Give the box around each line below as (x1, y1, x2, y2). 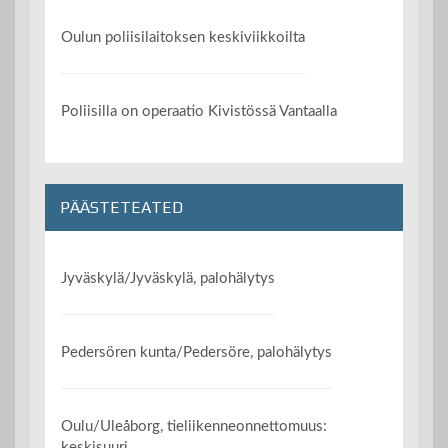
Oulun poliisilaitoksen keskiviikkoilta (61, 29, 306, 45)
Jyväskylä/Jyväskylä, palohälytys (61, 270, 276, 286)
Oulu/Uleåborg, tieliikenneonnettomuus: (61, 419, 328, 435)
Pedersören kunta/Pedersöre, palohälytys (61, 345, 333, 361)
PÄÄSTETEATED (60, 198, 183, 218)
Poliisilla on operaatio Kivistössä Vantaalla (61, 104, 338, 120)
